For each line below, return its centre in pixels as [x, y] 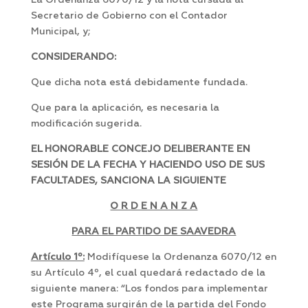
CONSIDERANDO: [73, 57]
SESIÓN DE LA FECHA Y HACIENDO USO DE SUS [147, 165]
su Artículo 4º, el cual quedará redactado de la [148, 273]
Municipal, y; [60, 32]
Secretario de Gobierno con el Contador [129, 16]
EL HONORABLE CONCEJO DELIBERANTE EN [140, 150]
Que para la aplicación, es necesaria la [125, 108]
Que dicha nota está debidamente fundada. [139, 83]
